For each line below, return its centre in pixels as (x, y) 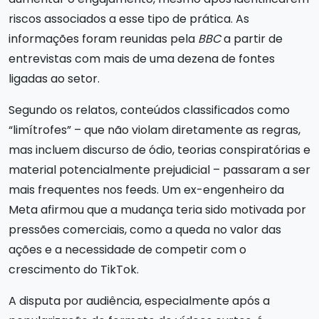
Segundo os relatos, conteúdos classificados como (149, 110)
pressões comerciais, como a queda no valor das (145, 230)
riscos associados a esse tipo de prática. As (129, 19)
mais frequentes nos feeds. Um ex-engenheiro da (146, 190)
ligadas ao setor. (54, 79)
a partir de (253, 39)
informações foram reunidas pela (103, 39)
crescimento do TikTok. (74, 270)
